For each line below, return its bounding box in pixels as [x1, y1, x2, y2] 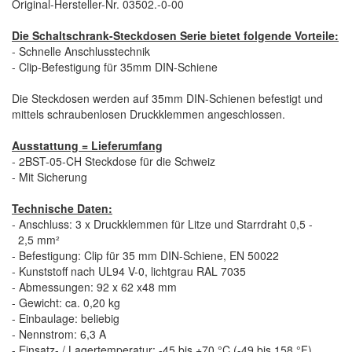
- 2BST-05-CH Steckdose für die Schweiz [12, 153, 215, 169]
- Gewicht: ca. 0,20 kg [12, 295, 120, 310]
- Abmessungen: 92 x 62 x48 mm [12, 279, 177, 295]
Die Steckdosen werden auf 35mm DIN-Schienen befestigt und [12, 90, 323, 106]
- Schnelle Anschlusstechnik [12, 43, 150, 59]
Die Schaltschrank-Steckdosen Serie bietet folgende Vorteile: [12, 27, 339, 43]
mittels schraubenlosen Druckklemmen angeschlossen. [12, 106, 285, 122]
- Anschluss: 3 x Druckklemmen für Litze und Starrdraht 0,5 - [12, 216, 313, 232]
